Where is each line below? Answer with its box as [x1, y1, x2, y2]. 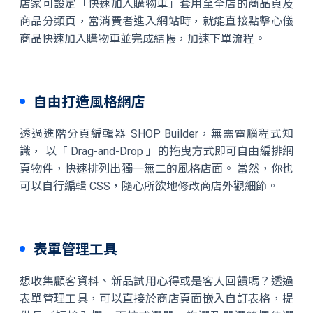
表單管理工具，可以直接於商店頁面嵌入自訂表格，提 [20, 292, 293, 305]
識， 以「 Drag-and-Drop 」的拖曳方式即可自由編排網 [20, 145, 293, 158]
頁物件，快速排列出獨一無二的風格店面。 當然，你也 [20, 162, 293, 175]
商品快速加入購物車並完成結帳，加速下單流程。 [20, 32, 265, 45]
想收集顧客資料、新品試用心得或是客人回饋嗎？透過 [20, 275, 293, 288]
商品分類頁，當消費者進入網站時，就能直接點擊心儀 [20, 15, 293, 28]
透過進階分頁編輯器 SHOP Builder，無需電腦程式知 [20, 127, 293, 140]
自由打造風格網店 [34, 94, 145, 110]
